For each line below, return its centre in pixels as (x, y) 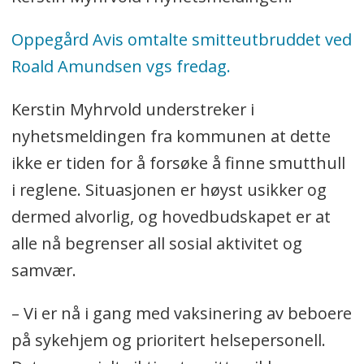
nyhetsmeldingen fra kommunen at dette (171, 136)
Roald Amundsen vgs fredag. (121, 67)
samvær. (43, 270)
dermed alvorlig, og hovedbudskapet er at (171, 216)
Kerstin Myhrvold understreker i (132, 109)
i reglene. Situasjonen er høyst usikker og (169, 189)
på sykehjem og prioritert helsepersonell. (168, 340)
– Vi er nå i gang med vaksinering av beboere (181, 313)
